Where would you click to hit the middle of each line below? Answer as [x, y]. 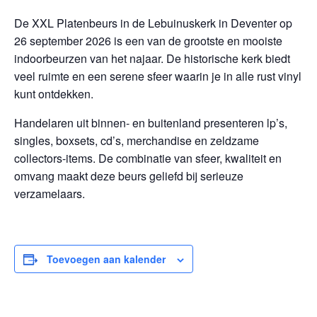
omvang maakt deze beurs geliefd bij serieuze [129, 176]
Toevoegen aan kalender [106, 259]
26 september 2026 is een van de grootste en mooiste [148, 41]
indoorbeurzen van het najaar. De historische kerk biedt [152, 58]
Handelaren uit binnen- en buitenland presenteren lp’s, [151, 123]
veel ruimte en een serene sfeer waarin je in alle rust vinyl [158, 76]
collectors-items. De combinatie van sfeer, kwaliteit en [148, 158]
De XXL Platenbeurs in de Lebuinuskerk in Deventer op [153, 23]
